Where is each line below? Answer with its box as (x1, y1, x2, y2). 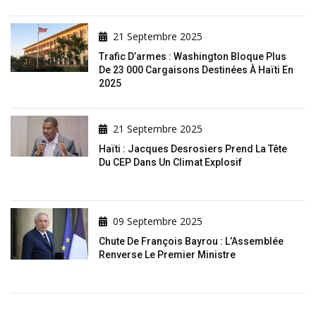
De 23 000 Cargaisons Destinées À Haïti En (99, 64, 293, 76)
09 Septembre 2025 (113, 214, 202, 229)
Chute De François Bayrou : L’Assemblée (99, 236, 284, 248)
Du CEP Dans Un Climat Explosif (99, 157, 242, 169)
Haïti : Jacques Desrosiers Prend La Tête (99, 143, 287, 155)
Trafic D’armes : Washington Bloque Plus (99, 51, 286, 63)
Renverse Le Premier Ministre (99, 249, 236, 261)
